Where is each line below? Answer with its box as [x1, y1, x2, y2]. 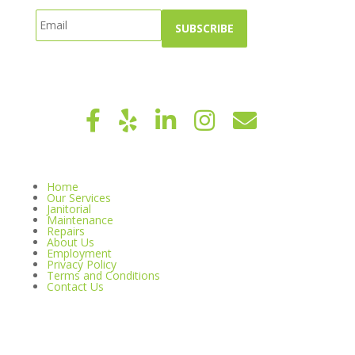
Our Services [46, 190, 111, 206]
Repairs [46, 223, 85, 239]
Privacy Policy [46, 257, 116, 273]
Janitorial [46, 201, 91, 217]
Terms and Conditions [46, 268, 160, 284]
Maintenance [46, 212, 113, 228]
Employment [46, 246, 112, 261]
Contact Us [46, 279, 104, 295]
